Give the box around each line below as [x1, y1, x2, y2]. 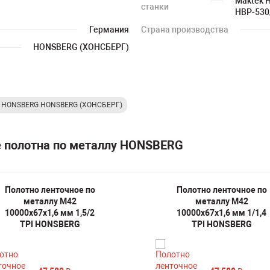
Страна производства [141, 25, 228, 34]
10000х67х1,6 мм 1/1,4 [177, 208, 266, 218]
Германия [89, 25, 129, 34]
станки [141, 1, 169, 11]
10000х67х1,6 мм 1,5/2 [5, 208, 95, 218]
